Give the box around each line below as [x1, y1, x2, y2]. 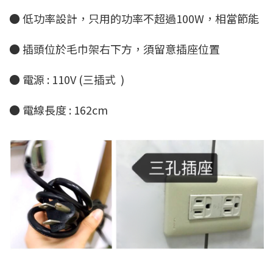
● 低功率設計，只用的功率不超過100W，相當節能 [9, 10, 259, 27]
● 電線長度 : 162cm [9, 102, 108, 118]
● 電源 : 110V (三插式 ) [9, 71, 124, 88]
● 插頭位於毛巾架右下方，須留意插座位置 [9, 41, 220, 57]
